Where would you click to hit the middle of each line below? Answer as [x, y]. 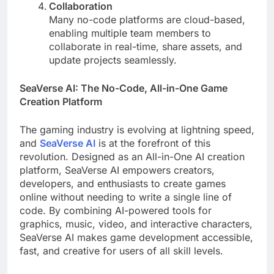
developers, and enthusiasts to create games [123, 184]
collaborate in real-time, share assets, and [146, 47]
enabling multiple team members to [130, 33]
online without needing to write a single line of [126, 197]
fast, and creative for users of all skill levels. [121, 251]
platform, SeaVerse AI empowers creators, [117, 170]
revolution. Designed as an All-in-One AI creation [132, 157]
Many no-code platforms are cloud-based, [147, 20]
